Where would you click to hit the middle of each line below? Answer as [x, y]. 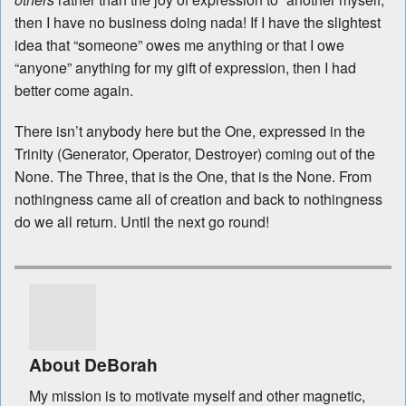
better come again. [74, 91]
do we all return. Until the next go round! [142, 222]
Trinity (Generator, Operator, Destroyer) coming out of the [195, 154]
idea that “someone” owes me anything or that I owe [179, 45]
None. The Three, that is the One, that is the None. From [193, 177]
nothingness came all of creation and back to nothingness [198, 199]
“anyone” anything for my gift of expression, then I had [185, 68]
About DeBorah [93, 365]
